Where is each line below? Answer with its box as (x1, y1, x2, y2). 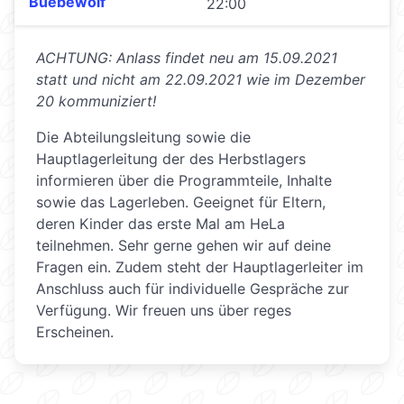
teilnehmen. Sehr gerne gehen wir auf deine (36, 236, 331, 255)
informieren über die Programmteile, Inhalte (36, 171, 332, 190)
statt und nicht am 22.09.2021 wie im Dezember (36, 70, 365, 89)
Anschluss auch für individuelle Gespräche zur (36, 280, 349, 298)
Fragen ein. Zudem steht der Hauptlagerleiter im (36, 258, 363, 277)
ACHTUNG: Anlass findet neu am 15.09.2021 (36, 49, 337, 68)
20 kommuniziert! (36, 92, 156, 111)
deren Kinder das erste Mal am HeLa (36, 215, 285, 234)
